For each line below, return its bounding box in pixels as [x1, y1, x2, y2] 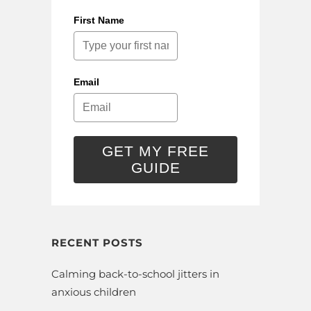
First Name [74, 14, 124, 26]
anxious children [51, 285, 136, 299]
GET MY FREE [102, 142, 209, 159]
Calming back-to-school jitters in [51, 267, 219, 280]
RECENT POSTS [51, 235, 143, 249]
